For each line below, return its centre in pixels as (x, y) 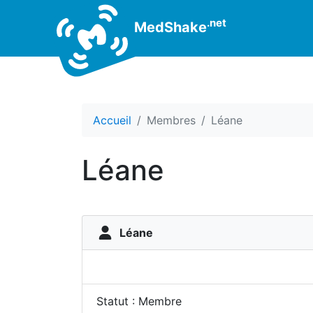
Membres (171, 120)
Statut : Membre (139, 301)
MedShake (169, 27)
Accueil (112, 120)
